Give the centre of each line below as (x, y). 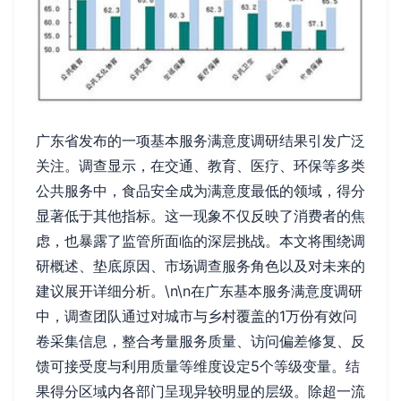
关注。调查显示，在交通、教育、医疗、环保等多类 (200, 166)
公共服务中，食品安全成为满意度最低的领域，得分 (200, 191)
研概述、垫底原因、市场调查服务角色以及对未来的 (200, 266)
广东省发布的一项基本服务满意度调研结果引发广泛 (200, 141)
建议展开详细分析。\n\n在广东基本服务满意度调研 (199, 291)
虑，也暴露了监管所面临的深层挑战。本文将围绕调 (200, 241)
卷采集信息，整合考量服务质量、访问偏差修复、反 (200, 341)
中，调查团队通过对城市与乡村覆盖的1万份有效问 (196, 316)
